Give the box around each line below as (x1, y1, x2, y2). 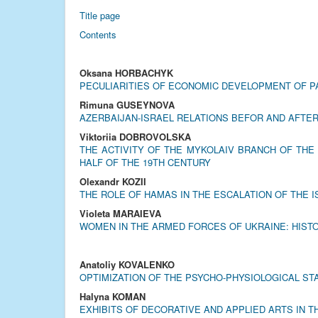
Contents (79, 28, 116, 41)
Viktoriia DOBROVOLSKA (79, 130, 191, 143)
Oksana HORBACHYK (79, 66, 173, 79)
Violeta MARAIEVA (79, 207, 161, 220)
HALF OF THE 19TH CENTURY (79, 155, 211, 169)
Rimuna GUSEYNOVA (79, 98, 175, 111)
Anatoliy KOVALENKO (79, 258, 175, 271)
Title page (79, 9, 120, 22)
